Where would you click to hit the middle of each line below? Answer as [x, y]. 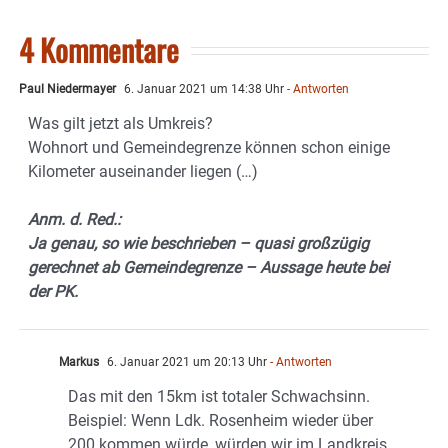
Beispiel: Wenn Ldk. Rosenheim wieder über [220, 421]
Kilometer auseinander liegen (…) [143, 172]
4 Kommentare [99, 50]
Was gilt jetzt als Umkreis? [120, 124]
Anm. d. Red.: [74, 220]
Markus [79, 362]
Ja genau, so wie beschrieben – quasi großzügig [198, 244]
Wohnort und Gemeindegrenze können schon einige [209, 148]
